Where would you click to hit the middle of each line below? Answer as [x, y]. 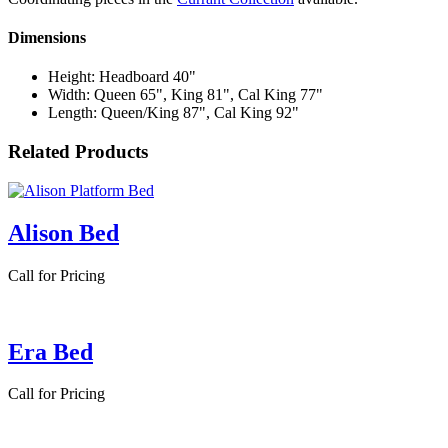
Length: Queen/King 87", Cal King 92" [173, 113]
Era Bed [50, 351]
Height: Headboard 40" [122, 77]
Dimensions [47, 38]
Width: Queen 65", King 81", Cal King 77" [185, 95]
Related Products [78, 152]
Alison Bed [63, 232]
